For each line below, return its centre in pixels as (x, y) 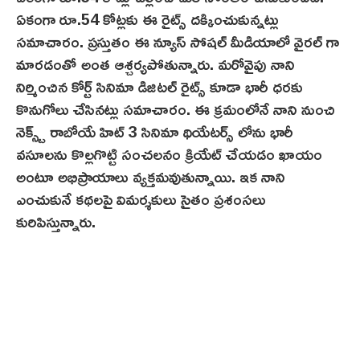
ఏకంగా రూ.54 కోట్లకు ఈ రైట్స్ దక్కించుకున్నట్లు (147, 19)
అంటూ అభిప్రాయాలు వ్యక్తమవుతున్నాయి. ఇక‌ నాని (151, 176)
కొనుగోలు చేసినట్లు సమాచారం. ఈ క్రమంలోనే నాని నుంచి (176, 109)
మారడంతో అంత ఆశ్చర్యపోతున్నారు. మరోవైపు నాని (155, 64)
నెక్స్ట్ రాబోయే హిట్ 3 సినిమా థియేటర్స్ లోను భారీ (155, 131)
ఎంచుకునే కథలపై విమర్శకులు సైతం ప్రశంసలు (141, 199)
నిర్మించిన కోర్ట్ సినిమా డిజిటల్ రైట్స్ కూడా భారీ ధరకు (160, 86)
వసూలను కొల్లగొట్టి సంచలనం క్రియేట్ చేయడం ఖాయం (169, 154)
